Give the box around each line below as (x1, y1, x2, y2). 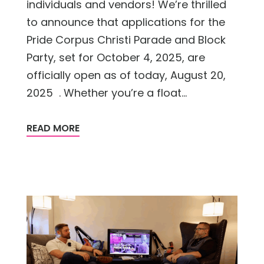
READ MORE (27, 121, 80, 136)
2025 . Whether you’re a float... (27, 85, 187, 101)
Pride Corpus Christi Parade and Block (27, 32, 226, 48)
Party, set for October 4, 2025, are (27, 50, 205, 65)
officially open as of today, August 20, (27, 68, 226, 83)
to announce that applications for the (27, 15, 225, 30)
